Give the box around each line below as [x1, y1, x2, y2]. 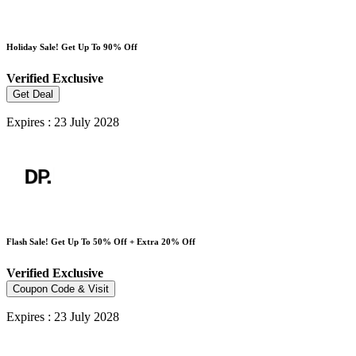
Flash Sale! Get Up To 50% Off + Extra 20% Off [6, 237, 195, 247]
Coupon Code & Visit [13, 283, 109, 296]
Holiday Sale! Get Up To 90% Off [6, 42, 137, 52]
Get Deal [13, 88, 53, 101]
